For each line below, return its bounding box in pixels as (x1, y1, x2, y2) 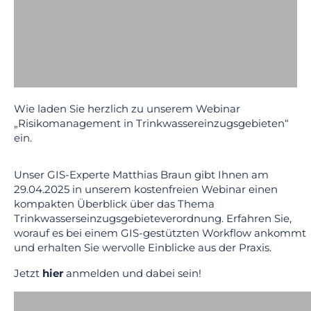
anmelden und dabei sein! (63, 267, 201, 280)
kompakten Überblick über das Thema (14, 197, 215, 210)
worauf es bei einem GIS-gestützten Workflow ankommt (14, 226, 306, 239)
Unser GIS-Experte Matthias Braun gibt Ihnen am (14, 168, 269, 181)
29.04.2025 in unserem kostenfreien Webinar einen (14, 183, 278, 196)
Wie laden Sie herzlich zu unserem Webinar (14, 102, 240, 115)
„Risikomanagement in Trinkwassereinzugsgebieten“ (14, 117, 289, 130)
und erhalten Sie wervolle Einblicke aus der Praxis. (14, 241, 271, 254)
